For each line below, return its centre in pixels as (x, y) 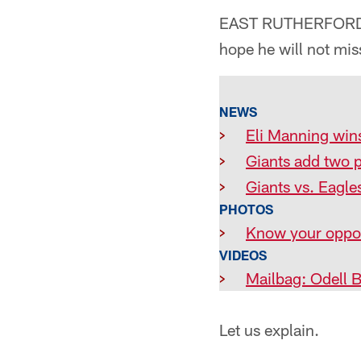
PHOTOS (246, 209)
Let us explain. (269, 330)
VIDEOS (243, 255)
